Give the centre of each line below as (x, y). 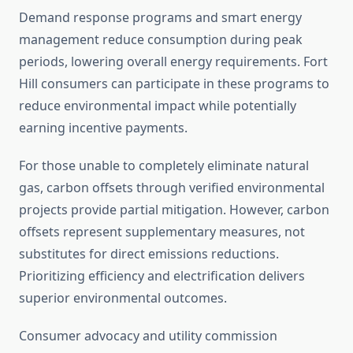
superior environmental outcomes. (123, 298)
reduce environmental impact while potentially (158, 106)
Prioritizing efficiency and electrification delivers (162, 276)
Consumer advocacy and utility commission (148, 336)
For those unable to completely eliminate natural (164, 166)
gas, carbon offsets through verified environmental (172, 188)
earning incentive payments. (103, 128)
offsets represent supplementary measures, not (162, 232)
